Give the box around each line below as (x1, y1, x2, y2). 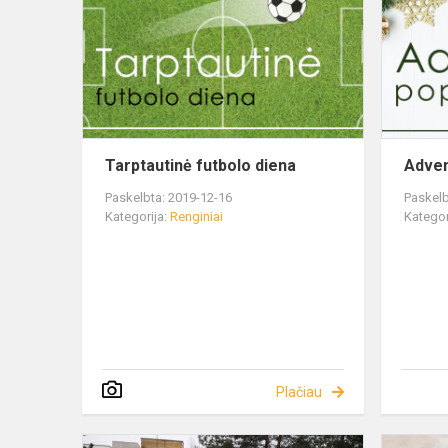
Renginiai (170, 209, 223, 225)
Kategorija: (105, 209, 170, 225)
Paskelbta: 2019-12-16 (105, 190, 232, 206)
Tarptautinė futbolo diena (105, 156, 296, 176)
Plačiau (275, 384, 322, 401)
